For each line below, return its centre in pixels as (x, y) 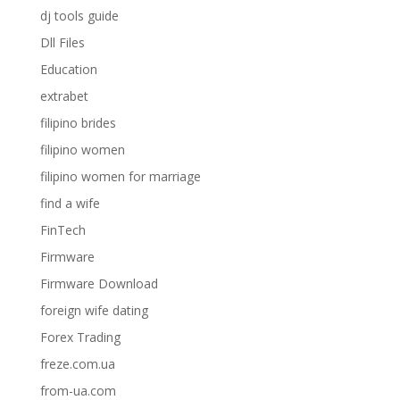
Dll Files (62, 42)
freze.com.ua (77, 364)
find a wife (70, 203)
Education (68, 69)
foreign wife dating (94, 310)
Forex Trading (80, 337)
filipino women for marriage (120, 176)
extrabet (64, 96)
